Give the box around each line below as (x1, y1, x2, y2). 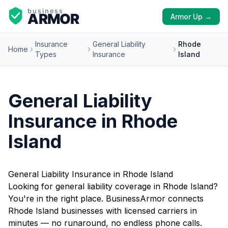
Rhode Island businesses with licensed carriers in (8, 206, 197, 216)
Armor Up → (170, 12, 212, 21)
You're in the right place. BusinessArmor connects (8, 193, 204, 204)
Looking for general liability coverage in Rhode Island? (8, 181, 218, 191)
